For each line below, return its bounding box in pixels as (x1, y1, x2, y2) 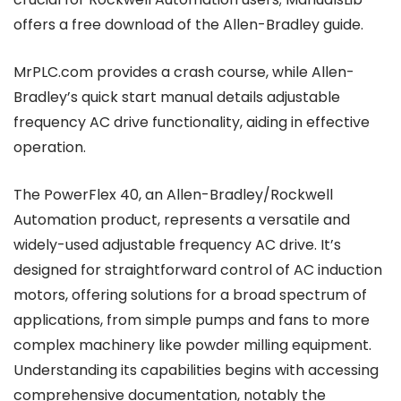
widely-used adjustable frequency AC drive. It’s (13, 235, 341, 255)
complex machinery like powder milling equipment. (13, 335, 371, 355)
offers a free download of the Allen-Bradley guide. (13, 14, 363, 35)
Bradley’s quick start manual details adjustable (13, 87, 340, 107)
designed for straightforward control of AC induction (13, 260, 382, 280)
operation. (13, 137, 86, 158)
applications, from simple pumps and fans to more (13, 310, 370, 330)
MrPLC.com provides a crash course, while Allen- (13, 62, 354, 82)
